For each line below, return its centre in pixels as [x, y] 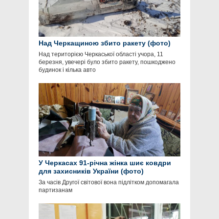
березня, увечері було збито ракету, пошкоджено [107, 62]
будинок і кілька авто [67, 70]
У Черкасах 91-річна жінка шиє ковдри [105, 163]
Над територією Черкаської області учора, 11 [101, 55]
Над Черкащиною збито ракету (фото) [105, 43]
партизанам [55, 190]
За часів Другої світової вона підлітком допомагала [109, 183]
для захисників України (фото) [91, 171]
